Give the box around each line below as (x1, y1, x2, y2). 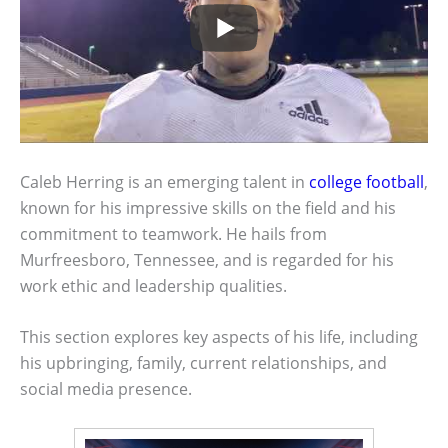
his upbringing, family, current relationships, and (20, 352, 387, 375)
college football (309, 170, 424, 193)
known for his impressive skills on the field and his (20, 196, 396, 219)
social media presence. (20, 378, 192, 401)
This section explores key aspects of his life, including (20, 326, 418, 349)
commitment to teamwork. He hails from (20, 222, 327, 245)
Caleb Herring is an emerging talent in (20, 170, 309, 193)
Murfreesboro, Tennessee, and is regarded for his (20, 248, 394, 271)
